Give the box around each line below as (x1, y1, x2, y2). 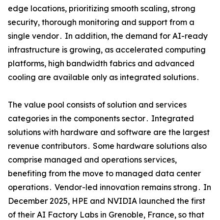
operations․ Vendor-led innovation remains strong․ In (8, 182, 211, 192)
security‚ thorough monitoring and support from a (8, 17, 194, 27)
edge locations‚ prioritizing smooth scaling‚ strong (8, 3, 195, 14)
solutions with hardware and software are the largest (8, 127, 210, 137)
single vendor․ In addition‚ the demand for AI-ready (8, 31, 208, 41)
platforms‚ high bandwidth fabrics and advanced (8, 58, 194, 69)
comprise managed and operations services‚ (8, 155, 177, 165)
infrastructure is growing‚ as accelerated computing (8, 45, 206, 55)
